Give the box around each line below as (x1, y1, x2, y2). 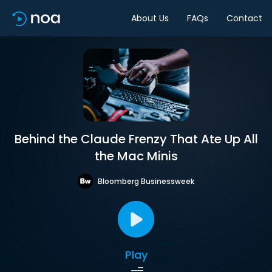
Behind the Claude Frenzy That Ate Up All (14, 131, 258, 148)
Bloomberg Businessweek (98, 175, 194, 186)
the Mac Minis (94, 148, 178, 165)
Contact (226, 12, 262, 24)
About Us (131, 12, 169, 24)
